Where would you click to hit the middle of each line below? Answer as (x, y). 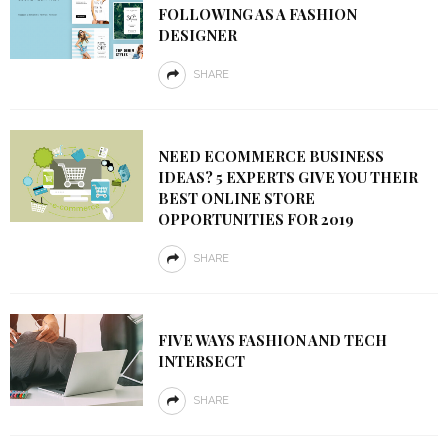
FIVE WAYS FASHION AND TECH (272, 340)
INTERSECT (201, 361)
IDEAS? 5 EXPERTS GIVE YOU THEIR (287, 177)
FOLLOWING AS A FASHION (257, 14)
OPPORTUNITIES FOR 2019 (255, 219)
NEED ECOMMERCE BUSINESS (270, 156)
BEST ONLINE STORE (236, 198)
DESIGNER (197, 35)
